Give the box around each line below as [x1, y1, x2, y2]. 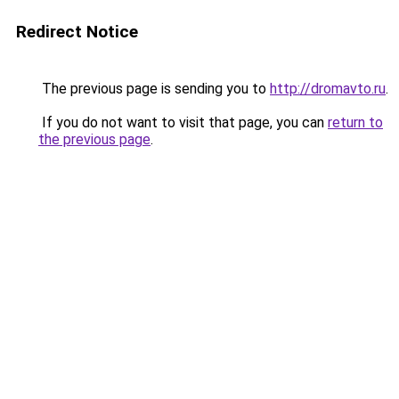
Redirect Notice [16, 21, 138, 42]
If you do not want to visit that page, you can [38, 114, 328, 131]
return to [328, 114, 383, 131]
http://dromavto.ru [270, 80, 386, 97]
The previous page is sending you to [38, 80, 270, 97]
